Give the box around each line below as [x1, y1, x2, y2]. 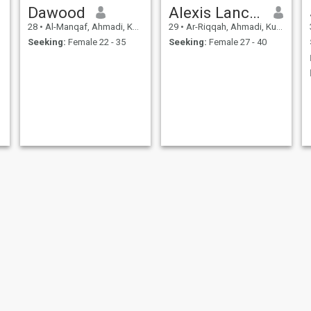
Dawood [27, 3, 85, 22]
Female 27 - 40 [206, 37, 267, 48]
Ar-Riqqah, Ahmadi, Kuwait [183, 21, 276, 32]
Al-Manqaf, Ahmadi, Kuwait [42, 21, 133, 32]
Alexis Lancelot [249, 3, 260, 22]
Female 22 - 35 [65, 37, 126, 48]
